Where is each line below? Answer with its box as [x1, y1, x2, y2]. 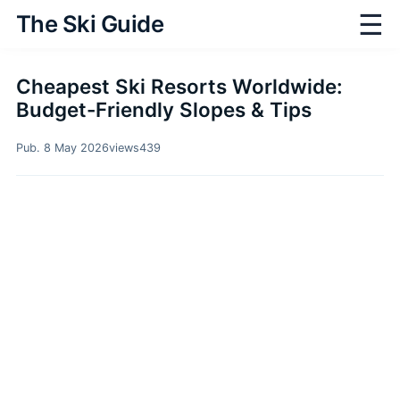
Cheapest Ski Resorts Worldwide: [16, 74, 343, 98]
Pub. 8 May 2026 [16, 141, 109, 154]
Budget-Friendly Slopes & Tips [16, 97, 312, 121]
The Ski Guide [16, 10, 164, 37]
